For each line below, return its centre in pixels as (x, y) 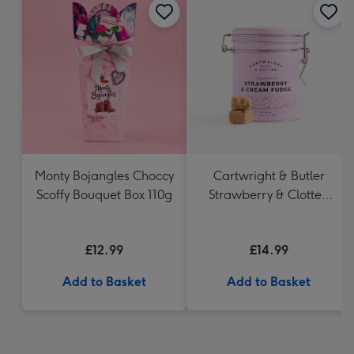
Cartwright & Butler (269, 176)
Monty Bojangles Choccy (104, 176)
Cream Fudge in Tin (269, 214)
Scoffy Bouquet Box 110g (104, 195)
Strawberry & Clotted (269, 195)
